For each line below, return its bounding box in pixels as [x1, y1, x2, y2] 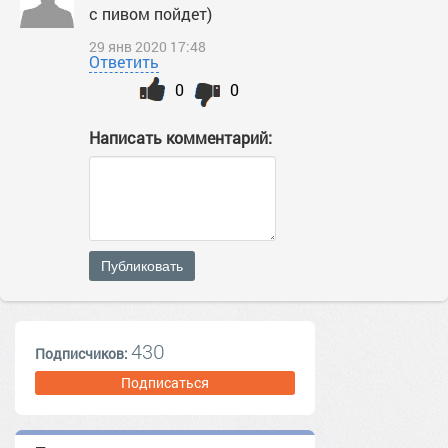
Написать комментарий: [89, 127, 272, 148]
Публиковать [101, 258, 183, 274]
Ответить [89, 51, 159, 72]
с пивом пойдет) [89, 3, 212, 24]
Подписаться [121, 373, 209, 392]
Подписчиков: [35, 344, 131, 363]
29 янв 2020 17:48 [89, 37, 206, 56]
